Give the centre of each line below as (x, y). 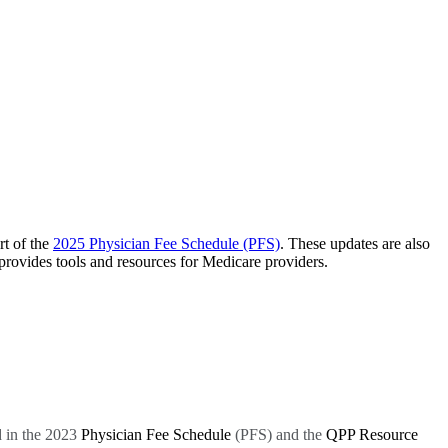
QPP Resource (372, 434)
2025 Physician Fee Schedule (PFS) (166, 243)
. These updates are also (355, 243)
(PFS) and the (278, 434)
